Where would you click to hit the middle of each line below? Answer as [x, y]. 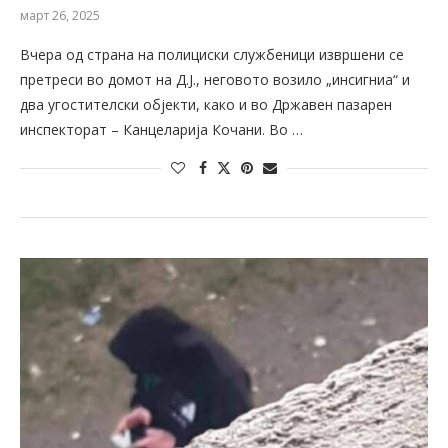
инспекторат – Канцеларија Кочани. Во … [161, 130]
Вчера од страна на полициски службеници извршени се [212, 55]
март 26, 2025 [60, 16]
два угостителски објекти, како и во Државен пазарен [206, 105]
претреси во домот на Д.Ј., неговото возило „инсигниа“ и [215, 80]
